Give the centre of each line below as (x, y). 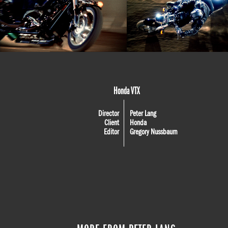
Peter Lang (143, 114)
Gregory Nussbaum (153, 132)
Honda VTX (127, 91)
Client (112, 123)
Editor (112, 132)
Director (109, 114)
